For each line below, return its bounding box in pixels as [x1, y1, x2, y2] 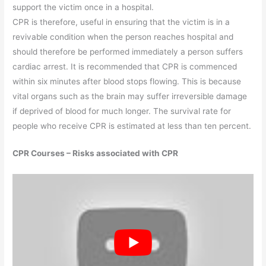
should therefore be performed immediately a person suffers [12, 46, 243, 56]
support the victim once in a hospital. [12, 2, 154, 12]
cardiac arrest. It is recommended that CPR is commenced [12, 61, 237, 71]
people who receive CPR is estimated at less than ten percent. [12, 121, 252, 131]
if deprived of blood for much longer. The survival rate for [12, 106, 232, 116]
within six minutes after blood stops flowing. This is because [12, 76, 242, 86]
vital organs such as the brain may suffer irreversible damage [12, 91, 248, 101]
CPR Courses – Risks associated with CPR [12, 148, 179, 159]
